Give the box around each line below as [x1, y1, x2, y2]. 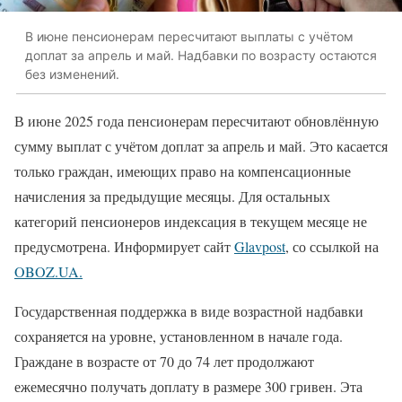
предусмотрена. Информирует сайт [14, 236, 234, 256]
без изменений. [25, 66, 119, 83]
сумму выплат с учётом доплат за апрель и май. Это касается [14, 135, 388, 155]
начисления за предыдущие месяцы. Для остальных [14, 186, 330, 205]
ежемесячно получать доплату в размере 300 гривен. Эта [14, 376, 363, 396]
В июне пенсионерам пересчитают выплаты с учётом [25, 29, 354, 45]
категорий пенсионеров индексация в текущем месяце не [14, 211, 367, 231]
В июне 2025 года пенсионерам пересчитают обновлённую [14, 110, 379, 130]
